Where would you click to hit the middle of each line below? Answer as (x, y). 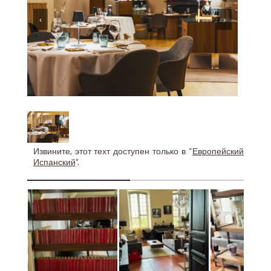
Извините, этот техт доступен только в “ (113, 151)
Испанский (54, 162)
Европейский (218, 151)
